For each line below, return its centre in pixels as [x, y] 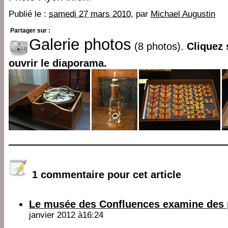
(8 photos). [159, 46]
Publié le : [29, 14]
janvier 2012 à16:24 [66, 215]
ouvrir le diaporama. [58, 63]
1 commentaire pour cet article [107, 174]
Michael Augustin [183, 14]
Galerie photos [80, 44]
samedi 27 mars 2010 [90, 14]
